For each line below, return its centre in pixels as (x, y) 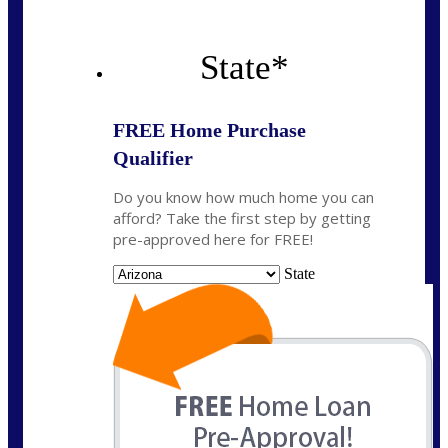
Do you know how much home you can (243, 197)
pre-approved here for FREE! (213, 239)
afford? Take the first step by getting (242, 218)
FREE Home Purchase (209, 130)
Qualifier (153, 158)
